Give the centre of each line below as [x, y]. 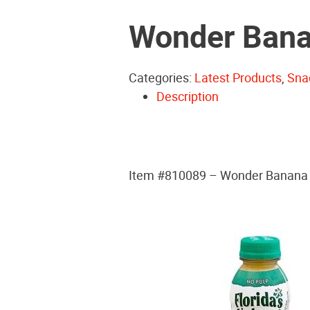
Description [188, 96]
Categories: [162, 77]
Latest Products [238, 77]
